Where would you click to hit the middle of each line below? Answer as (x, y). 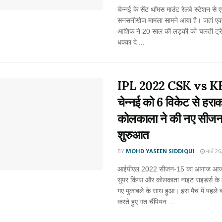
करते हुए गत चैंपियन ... (146, 202)
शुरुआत (133, 135)
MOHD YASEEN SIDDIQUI (160, 151)
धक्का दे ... (131, 42)
